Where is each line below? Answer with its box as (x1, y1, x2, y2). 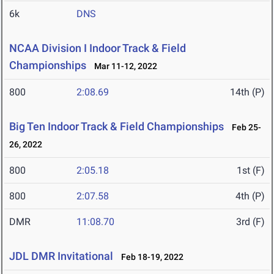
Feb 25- (226, 122, 261, 133)
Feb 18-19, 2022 (116, 252, 183, 262)
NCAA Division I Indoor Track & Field (9, 42, 186, 55)
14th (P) (230, 86, 265, 98)
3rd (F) (236, 216, 265, 228)
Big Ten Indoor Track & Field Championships (9, 120, 224, 133)
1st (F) (237, 165, 265, 177)
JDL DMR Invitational (9, 250, 113, 263)
